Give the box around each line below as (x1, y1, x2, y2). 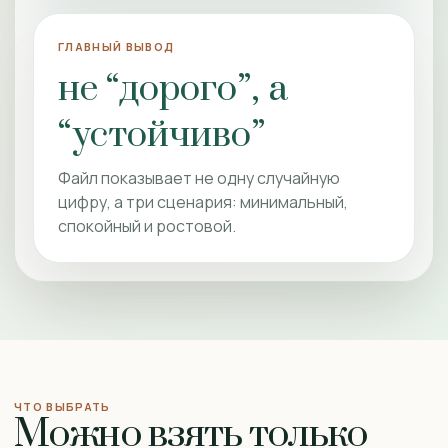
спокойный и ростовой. (58, 215, 236, 237)
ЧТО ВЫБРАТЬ (14, 399, 111, 414)
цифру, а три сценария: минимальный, (58, 191, 348, 213)
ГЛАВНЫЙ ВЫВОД (58, 39, 175, 54)
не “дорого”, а (58, 66, 288, 112)
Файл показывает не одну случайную (58, 167, 340, 189)
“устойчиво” (58, 112, 265, 158)
